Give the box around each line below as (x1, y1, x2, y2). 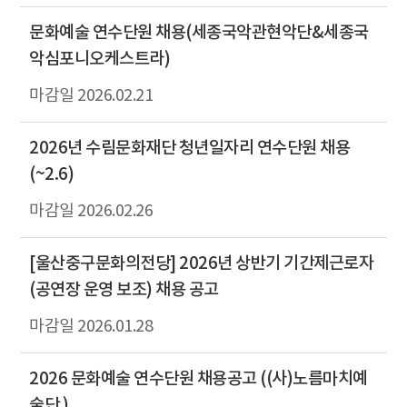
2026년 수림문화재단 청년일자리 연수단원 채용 (29, 137, 350, 158)
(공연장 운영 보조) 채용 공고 (29, 279, 219, 300)
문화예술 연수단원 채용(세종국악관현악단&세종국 (29, 22, 369, 43)
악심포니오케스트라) (29, 48, 170, 69)
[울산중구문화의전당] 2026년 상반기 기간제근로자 (29, 253, 373, 273)
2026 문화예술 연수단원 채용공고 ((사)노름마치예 (29, 368, 368, 389)
